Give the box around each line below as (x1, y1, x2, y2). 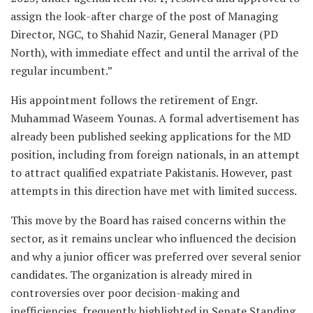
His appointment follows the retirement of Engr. (10, 92, 257, 108)
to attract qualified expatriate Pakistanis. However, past (10, 164, 293, 180)
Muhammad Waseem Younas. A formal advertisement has (10, 110, 299, 126)
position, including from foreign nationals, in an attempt (10, 146, 300, 162)
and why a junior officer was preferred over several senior (10, 248, 301, 264)
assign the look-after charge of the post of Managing (10, 8, 278, 24)
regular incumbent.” (10, 62, 112, 78)
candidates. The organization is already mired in (10, 266, 252, 282)
